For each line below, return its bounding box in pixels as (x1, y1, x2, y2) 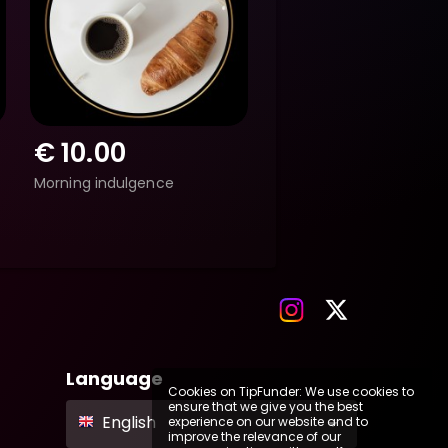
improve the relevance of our (168, 428, 341, 445)
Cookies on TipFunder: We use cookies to (168, 383, 414, 400)
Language (66, 366, 164, 391)
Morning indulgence (34, 172, 174, 193)
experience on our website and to (168, 413, 368, 430)
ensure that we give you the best (168, 398, 363, 415)
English (102, 411, 157, 434)
